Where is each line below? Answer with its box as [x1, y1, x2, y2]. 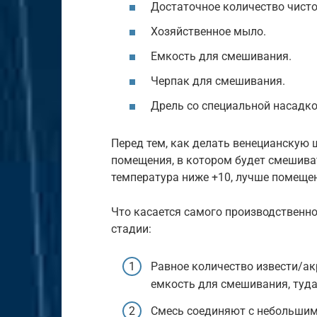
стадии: [111, 222, 151, 236]
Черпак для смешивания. [151, 74, 285, 88]
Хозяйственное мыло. [151, 24, 266, 38]
